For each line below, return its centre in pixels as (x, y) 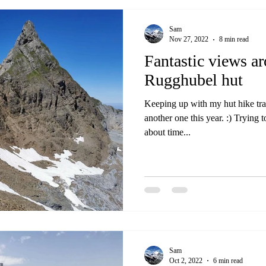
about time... (167, 132)
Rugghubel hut (194, 80)
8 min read (234, 39)
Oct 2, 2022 (186, 260)
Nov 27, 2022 (189, 39)
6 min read (228, 260)
